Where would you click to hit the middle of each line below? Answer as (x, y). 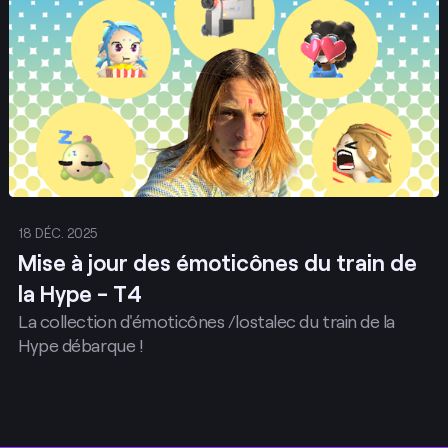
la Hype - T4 (80, 293)
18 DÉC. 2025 (58, 233)
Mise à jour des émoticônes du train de (217, 262)
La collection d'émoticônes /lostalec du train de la (207, 320)
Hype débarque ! (81, 344)
